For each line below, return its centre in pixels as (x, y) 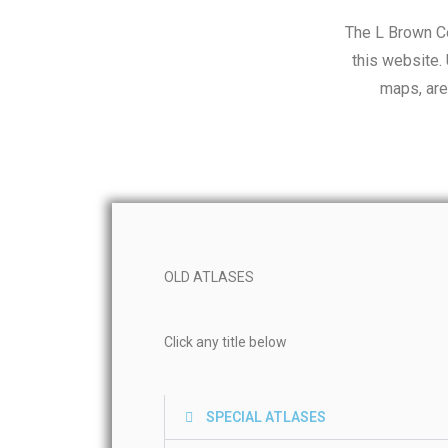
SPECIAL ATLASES (266, 417)
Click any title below (225, 342)
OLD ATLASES (209, 277)
